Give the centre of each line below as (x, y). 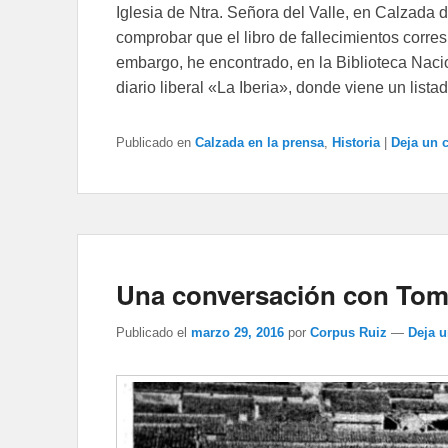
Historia (356, 142)
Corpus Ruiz (348, 332)
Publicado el (151, 332)
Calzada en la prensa (259, 142)
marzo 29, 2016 (237, 332)
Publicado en (153, 142)
